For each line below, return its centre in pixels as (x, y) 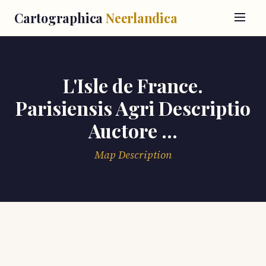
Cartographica (60, 18)
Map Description (133, 155)
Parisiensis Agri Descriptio (133, 108)
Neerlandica (141, 18)
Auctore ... (133, 130)
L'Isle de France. (133, 85)
